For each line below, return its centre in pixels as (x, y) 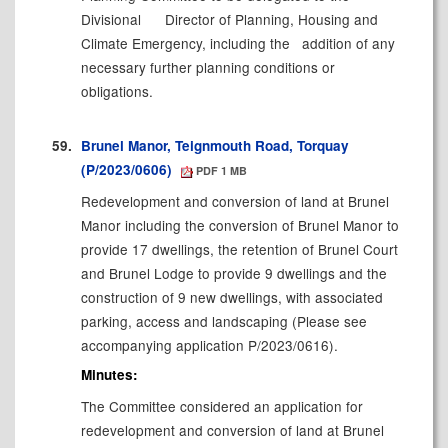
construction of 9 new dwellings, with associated (231, 296)
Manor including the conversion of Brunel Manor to (239, 224)
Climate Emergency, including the (187, 43)
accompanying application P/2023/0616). (209, 344)
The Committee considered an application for (221, 406)
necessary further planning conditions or (207, 67)
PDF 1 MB (220, 170)
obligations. (116, 91)
